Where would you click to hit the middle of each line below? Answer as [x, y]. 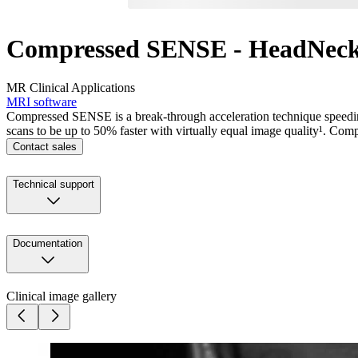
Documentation [48, 244]
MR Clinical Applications [71, 88]
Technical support [54, 185]
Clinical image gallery [62, 296]
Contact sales [45, 147]
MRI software [42, 102]
